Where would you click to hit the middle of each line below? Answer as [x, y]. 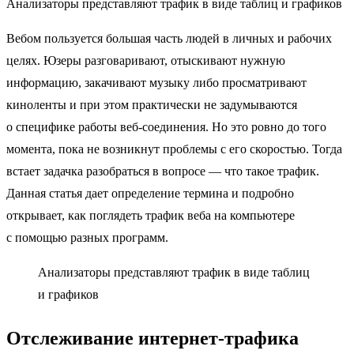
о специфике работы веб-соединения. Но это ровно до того [166, 127]
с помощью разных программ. [87, 237]
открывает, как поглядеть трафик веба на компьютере [151, 215]
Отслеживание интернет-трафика [153, 338]
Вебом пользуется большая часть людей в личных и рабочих [169, 38]
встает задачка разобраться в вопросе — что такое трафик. [163, 171]
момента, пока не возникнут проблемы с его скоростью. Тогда [174, 149]
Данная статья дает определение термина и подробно [150, 193]
